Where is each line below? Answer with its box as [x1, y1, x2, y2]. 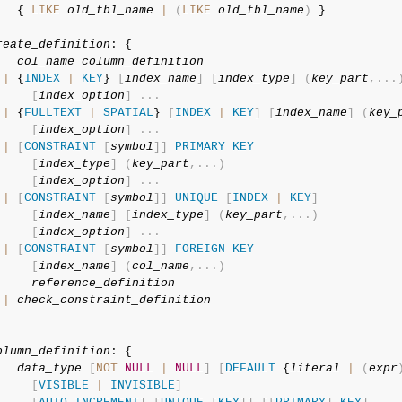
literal [289, 362, 340, 375]
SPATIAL [102, 106, 153, 119]
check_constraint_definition [16, 293, 211, 307]
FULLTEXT [23, 106, 82, 119]
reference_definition [31, 276, 175, 290]
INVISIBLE [109, 379, 175, 392]
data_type [16, 362, 82, 375]
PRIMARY [174, 140, 225, 153]
